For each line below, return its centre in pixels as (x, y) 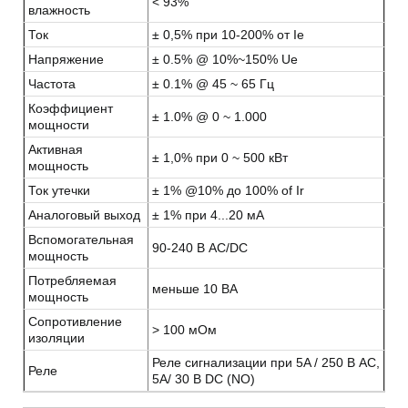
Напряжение (66, 60)
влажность (59, 10)
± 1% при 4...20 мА (208, 215)
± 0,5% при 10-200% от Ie (228, 35)
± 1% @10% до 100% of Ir (228, 191)
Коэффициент (71, 109)
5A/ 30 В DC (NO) (204, 379)
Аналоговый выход (84, 215)
